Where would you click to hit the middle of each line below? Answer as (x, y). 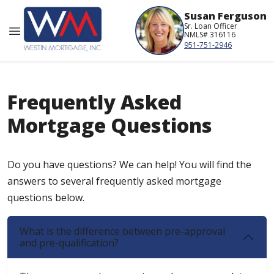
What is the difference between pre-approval (122, 231)
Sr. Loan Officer (211, 26)
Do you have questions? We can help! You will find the (129, 165)
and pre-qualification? (69, 243)
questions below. (46, 198)
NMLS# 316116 (210, 34)
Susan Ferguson (225, 16)
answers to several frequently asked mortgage (114, 181)
